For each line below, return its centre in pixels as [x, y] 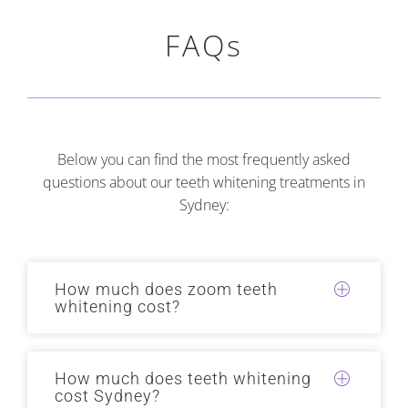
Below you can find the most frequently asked [204, 160]
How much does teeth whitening [183, 379]
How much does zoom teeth [166, 290]
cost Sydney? [107, 396]
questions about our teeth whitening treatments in [204, 183]
